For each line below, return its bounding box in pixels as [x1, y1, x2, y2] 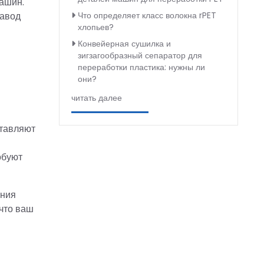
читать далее [71, 92, 122, 104]
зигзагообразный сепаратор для [78, 49, 202, 61]
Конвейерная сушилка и [78, 38, 171, 49]
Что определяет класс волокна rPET [78, 9, 216, 21]
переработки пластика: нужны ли [78, 61, 205, 73]
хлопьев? [78, 21, 114, 33]
